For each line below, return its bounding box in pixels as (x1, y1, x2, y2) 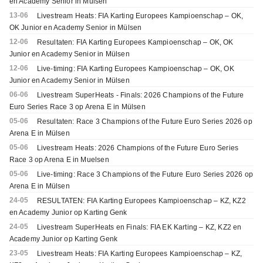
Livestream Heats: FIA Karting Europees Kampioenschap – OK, (36, 12, 244, 21)
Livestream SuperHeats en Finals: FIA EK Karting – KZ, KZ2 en (36, 223, 242, 232)
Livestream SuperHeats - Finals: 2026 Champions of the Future (36, 91, 244, 100)
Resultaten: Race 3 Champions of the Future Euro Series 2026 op (36, 117, 252, 126)
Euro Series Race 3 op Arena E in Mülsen (9, 103, 146, 112)
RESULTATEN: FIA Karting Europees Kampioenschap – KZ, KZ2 (36, 197, 246, 205)
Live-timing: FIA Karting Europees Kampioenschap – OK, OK (36, 65, 234, 73)
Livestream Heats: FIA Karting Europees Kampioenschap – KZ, (36, 249, 242, 258)
